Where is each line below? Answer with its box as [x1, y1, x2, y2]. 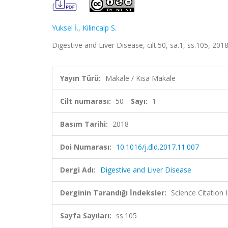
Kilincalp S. [82, 23, 117, 33]
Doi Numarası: [60, 142, 111, 152]
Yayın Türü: [60, 73, 101, 83]
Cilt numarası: [60, 96, 111, 106]
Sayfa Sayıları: [60, 211, 111, 220]
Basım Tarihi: [60, 119, 108, 129]
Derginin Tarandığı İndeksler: [60, 188, 166, 197]
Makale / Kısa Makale [105, 73, 176, 83]
